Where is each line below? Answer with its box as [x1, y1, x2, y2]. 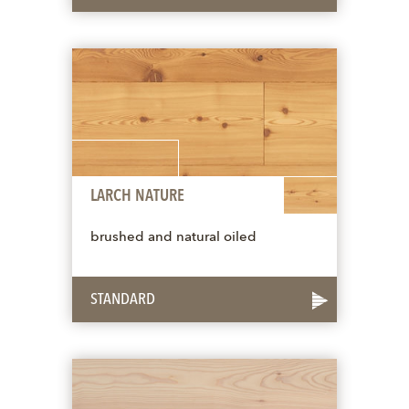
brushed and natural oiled [90, 231, 257, 246]
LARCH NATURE [90, 188, 184, 205]
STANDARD [90, 291, 155, 309]
